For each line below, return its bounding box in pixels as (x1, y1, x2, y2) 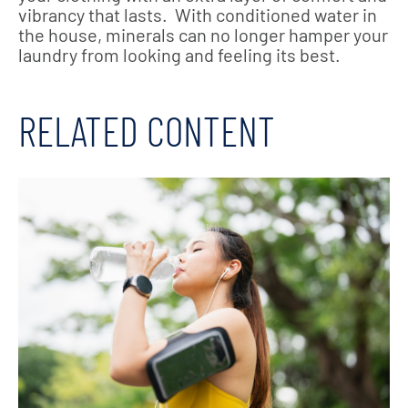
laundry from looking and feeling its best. (18, 44, 341, 66)
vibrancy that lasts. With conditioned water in (18, 4, 377, 25)
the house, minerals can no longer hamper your (18, 24, 388, 46)
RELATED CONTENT (18, 106, 275, 155)
